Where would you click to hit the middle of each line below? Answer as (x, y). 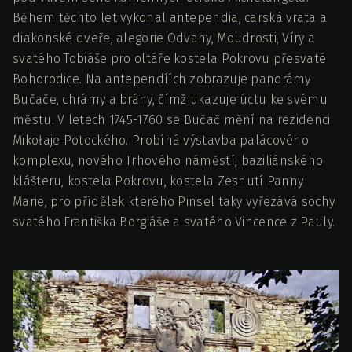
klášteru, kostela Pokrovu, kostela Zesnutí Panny (158, 181)
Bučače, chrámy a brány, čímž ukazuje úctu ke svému (170, 99)
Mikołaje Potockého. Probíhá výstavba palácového (161, 140)
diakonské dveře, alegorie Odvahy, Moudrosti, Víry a (164, 38)
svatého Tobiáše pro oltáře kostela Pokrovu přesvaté (170, 58)
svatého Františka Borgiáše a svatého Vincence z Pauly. (174, 222)
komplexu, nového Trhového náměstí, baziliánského (168, 160)
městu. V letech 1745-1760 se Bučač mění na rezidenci (172, 119)
